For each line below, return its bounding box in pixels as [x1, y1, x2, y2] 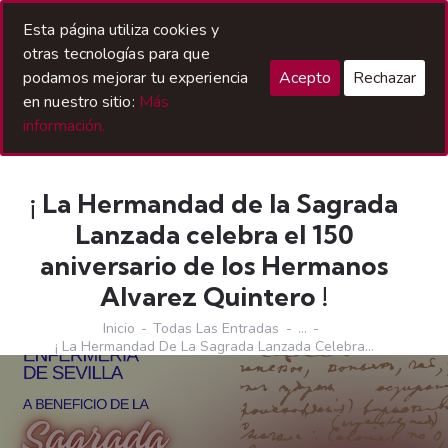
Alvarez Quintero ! [100, 280, 328, 314]
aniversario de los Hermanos [40, 249, 388, 283]
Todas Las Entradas [153, 319, 280, 339]
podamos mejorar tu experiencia [23, 67, 249, 89]
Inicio [102, 319, 135, 339]
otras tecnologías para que [23, 43, 210, 65]
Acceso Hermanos [317, 6, 438, 25]
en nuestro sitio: [23, 91, 139, 113]
